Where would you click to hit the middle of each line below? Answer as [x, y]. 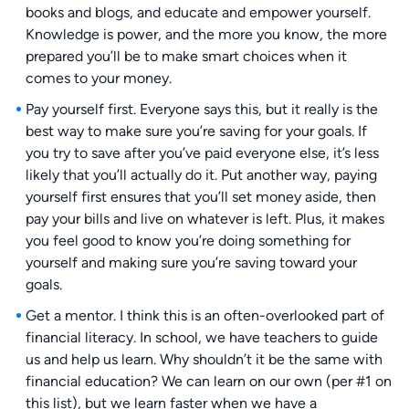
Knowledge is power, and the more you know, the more [206, 35]
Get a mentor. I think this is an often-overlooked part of [204, 316]
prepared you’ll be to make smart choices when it [186, 57]
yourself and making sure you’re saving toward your [191, 263]
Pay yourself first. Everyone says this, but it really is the [201, 110]
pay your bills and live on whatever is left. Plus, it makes [204, 219]
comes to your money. [98, 79]
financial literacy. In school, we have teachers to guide [201, 338]
